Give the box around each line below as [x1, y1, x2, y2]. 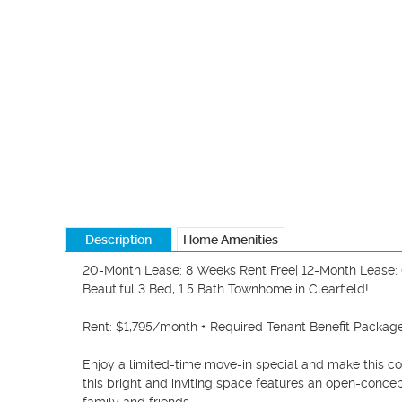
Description [85, 232, 152, 247]
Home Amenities [183, 232, 278, 247]
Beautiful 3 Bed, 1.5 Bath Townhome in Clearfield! [83, 282, 369, 296]
